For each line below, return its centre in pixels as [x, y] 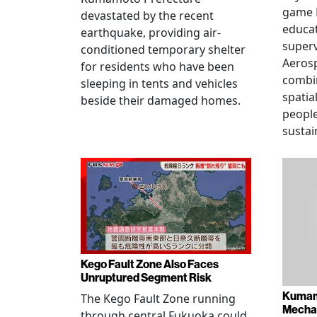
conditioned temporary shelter [163, 50]
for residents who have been [157, 67]
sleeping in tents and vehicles [159, 83]
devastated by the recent [147, 16]
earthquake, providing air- [151, 33]
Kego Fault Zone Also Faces [150, 264]
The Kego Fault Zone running [158, 298]
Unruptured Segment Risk [146, 277]
